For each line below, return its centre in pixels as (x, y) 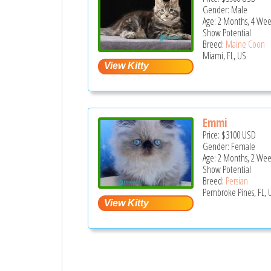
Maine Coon (246, 44)
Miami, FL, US (225, 55)
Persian (237, 181)
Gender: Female (229, 147)
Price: (212, 135)
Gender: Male (225, 9)
